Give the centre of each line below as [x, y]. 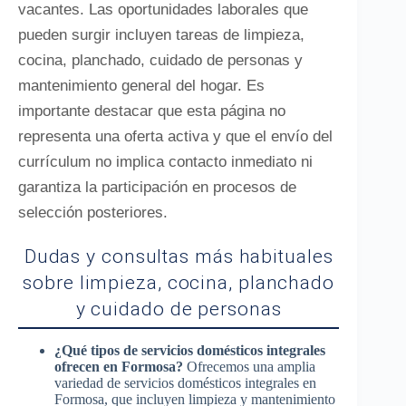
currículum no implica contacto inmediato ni [165, 162]
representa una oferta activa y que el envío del [175, 136]
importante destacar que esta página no [152, 111]
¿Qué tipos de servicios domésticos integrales [190, 350]
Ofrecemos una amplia [249, 367]
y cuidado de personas [179, 309]
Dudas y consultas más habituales [179, 256]
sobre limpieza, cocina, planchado [179, 283]
